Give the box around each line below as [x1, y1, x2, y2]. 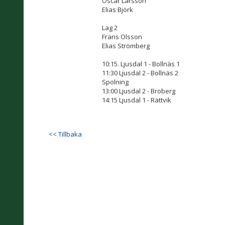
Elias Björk [102, 5, 133, 14]
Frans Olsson [102, 32, 142, 41]
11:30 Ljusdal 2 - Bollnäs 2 [102, 68, 178, 77]
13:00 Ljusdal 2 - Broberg [102, 86, 175, 95]
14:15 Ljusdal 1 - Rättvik [102, 95, 171, 104]
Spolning [102, 77, 129, 86]
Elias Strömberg [102, 41, 150, 50]
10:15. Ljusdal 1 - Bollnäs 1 [102, 59, 180, 68]
